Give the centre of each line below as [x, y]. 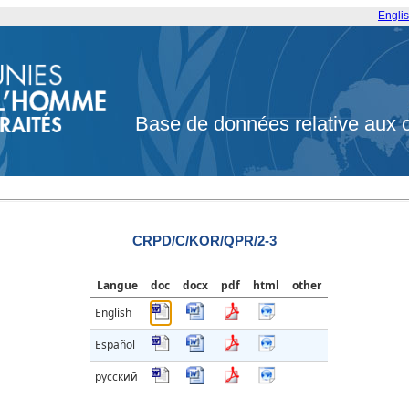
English [113, 313]
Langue [117, 286]
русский [116, 377]
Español [115, 345]
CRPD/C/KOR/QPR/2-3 [204, 241]
